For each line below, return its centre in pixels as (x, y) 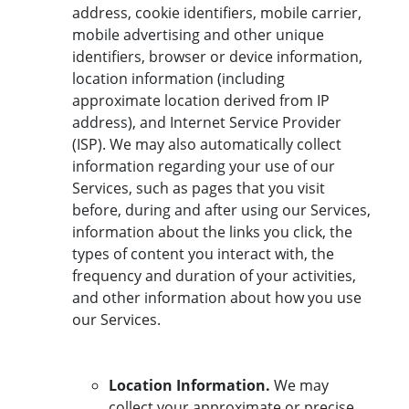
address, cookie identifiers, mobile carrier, (217, 13)
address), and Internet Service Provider (207, 123)
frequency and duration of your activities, (214, 276)
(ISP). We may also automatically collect (207, 145)
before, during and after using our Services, (221, 210)
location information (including (178, 79)
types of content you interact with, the (203, 254)
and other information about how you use (217, 298)
